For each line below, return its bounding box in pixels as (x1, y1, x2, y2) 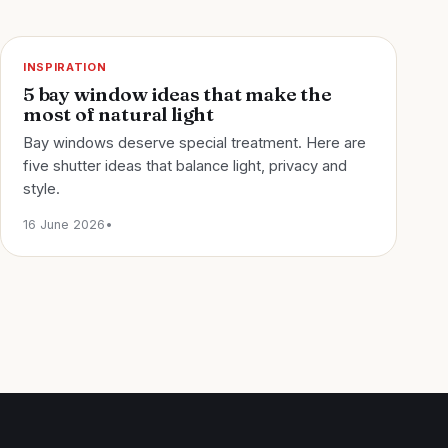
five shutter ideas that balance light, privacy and (23, 157, 347, 176)
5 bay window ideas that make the (23, 82, 332, 107)
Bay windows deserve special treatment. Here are (23, 134, 366, 153)
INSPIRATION (23, 60, 107, 75)
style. (23, 180, 60, 199)
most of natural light (23, 102, 214, 127)
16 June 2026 (23, 217, 105, 233)
